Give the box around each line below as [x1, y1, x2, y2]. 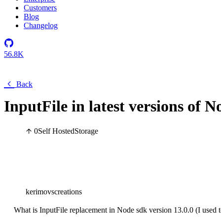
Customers [24, 3, 57, 12]
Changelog [24, 21, 58, 30]
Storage [74, 127, 98, 136]
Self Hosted [38, 127, 74, 136]
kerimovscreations [26, 187, 82, 196]
